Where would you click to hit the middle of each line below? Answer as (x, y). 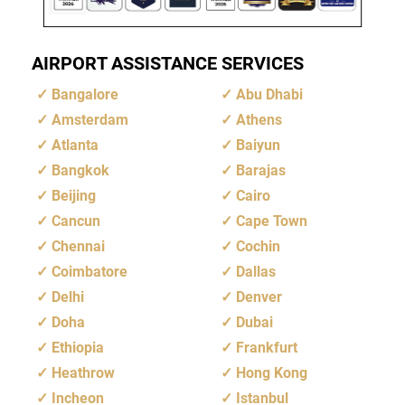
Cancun (76, 221)
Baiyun (258, 146)
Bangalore (85, 95)
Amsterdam (90, 120)
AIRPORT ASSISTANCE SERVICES (168, 64)
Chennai (78, 247)
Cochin (258, 247)
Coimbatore (89, 272)
